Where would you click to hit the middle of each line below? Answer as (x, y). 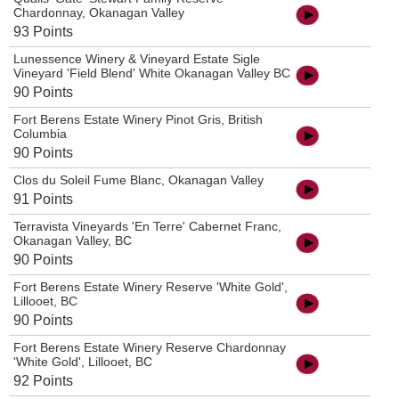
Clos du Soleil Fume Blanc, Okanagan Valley (138, 180)
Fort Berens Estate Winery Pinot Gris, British (138, 120)
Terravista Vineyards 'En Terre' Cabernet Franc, (147, 227)
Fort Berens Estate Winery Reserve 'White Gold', (151, 287)
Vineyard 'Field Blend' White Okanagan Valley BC (152, 73)
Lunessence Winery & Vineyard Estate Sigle (137, 59)
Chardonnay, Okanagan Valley (99, 13)
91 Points (43, 199)
